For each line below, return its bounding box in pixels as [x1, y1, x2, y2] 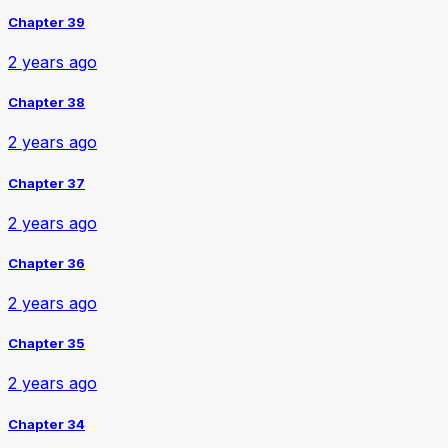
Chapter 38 [8, 94, 85, 111]
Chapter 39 [8, 13, 85, 30]
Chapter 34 [8, 415, 85, 432]
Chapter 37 [8, 174, 85, 191]
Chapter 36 [8, 254, 85, 271]
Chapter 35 [8, 335, 85, 352]
